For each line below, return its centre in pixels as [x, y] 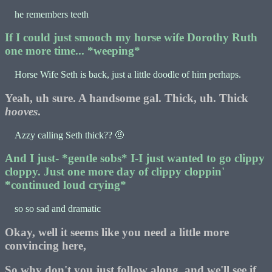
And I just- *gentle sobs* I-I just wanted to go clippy [135, 158]
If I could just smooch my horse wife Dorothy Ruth [131, 38]
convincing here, [46, 245]
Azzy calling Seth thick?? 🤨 [65, 135]
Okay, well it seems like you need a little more [117, 232]
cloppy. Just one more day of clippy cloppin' [115, 172]
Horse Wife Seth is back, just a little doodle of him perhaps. [123, 75]
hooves [21, 111]
